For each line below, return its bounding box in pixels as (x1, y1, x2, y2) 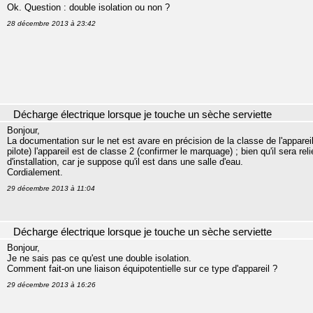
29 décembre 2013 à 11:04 (7, 184, 95, 192)
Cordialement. (7, 167, 63, 177)
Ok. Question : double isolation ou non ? (7, 2, 170, 13)
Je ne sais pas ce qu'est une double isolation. (7, 253, 191, 263)
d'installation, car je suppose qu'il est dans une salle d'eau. (7, 156, 243, 167)
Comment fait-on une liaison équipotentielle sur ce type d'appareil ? (7, 263, 277, 274)
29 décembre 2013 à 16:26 (7, 281, 96, 289)
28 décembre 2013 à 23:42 (7, 20, 96, 27)
